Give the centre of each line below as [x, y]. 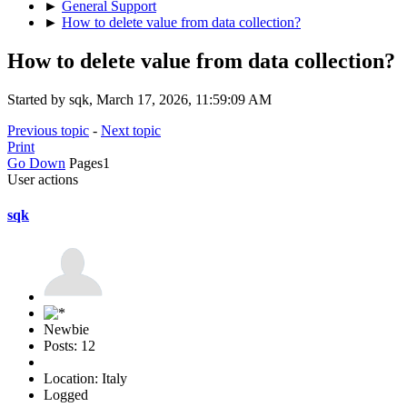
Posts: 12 [69, 346]
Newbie [66, 330]
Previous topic [48, 130]
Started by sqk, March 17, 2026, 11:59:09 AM [139, 99]
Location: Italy [85, 379]
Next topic [131, 130]
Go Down [36, 163]
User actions [43, 179]
